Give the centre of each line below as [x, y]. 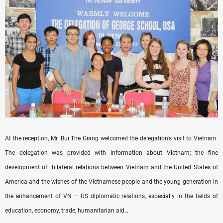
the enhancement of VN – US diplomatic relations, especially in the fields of [111, 196]
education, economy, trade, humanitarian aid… [67, 211]
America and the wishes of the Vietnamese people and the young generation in [111, 182]
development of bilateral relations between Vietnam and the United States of [111, 167]
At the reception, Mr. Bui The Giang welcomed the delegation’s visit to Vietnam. [111, 139]
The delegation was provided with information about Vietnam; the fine [111, 153]
